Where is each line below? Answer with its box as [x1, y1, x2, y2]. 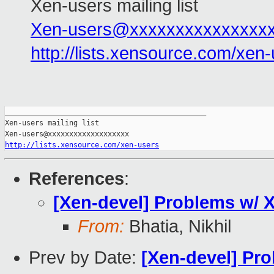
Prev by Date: [29, 248, 141, 268]
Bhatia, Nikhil [124, 217, 231, 237]
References [29, 169, 124, 189]
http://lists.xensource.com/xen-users [5, 141, 159, 150]
